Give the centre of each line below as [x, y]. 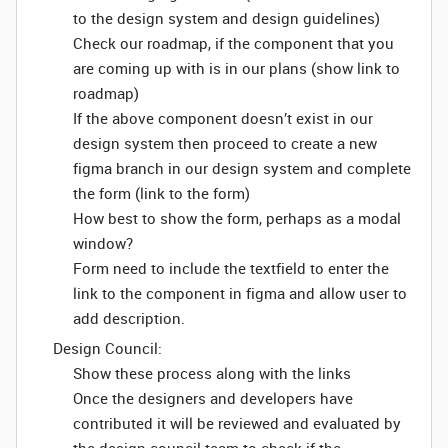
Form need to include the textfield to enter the [231, 268]
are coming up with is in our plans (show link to [236, 68]
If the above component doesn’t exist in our [223, 118]
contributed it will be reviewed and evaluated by [237, 423]
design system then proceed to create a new [225, 143]
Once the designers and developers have [213, 398]
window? [103, 243]
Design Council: [107, 348]
